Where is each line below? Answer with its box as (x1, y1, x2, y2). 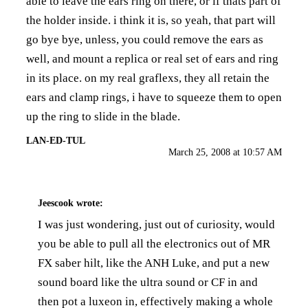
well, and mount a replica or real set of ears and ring (26, 52, 278, 65)
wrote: (74, 198, 103, 209)
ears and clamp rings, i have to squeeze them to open (26, 91, 282, 104)
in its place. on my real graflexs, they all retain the (26, 71, 269, 85)
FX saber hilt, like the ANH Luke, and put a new (38, 256, 269, 269)
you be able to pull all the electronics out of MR (38, 236, 270, 250)
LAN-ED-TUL (26, 135, 85, 146)
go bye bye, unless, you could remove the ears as (26, 33, 263, 46)
